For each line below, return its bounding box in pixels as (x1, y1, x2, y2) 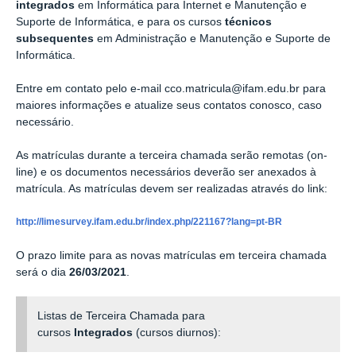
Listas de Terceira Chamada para (37, 309, 206, 322)
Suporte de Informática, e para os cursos (16, 16, 225, 29)
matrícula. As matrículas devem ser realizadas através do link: (16, 182, 327, 195)
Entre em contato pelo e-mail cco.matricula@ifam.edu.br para (16, 82, 326, 95)
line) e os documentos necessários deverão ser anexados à (16, 165, 316, 178)
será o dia (16, 265, 69, 278)
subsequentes (16, 33, 94, 45)
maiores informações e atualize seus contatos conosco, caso (16, 99, 322, 111)
